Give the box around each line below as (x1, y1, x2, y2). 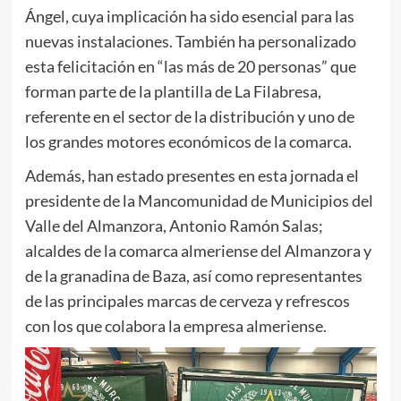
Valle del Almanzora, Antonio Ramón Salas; (24, 216, 323, 236)
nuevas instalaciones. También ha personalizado (24, 31, 356, 52)
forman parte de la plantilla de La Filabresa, (24, 81, 321, 102)
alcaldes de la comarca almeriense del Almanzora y (24, 241, 371, 261)
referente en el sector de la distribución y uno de (24, 107, 354, 127)
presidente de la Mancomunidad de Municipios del (24, 191, 373, 211)
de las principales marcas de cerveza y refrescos (24, 291, 350, 311)
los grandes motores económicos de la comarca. (24, 132, 352, 152)
